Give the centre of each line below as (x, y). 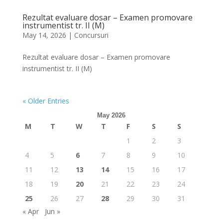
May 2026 (111, 115)
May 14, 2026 (44, 35)
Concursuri (91, 35)
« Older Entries (46, 101)
